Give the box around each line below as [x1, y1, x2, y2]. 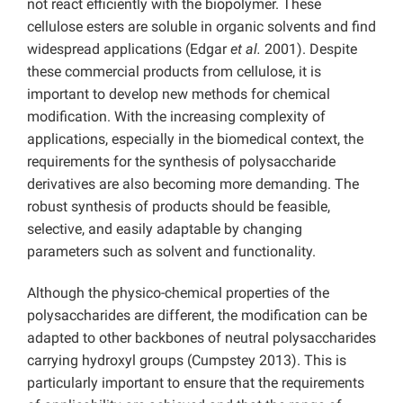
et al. [230, 40, 261, 58]
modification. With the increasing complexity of [27, 108, 326, 126]
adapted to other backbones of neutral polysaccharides [27, 329, 376, 347]
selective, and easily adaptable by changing [27, 220, 302, 238]
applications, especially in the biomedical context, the [27, 130, 363, 148]
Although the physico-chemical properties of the [27, 284, 329, 302]
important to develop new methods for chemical [27, 85, 330, 103]
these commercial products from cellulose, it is [27, 63, 321, 81]
